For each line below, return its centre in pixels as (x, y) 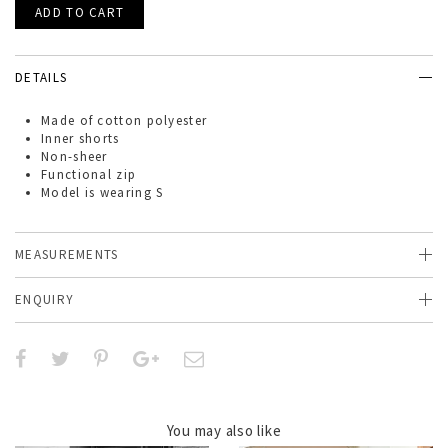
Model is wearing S (102, 192)
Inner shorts (82, 138)
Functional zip (91, 174)
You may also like (224, 430)
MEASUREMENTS (67, 254)
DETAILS (41, 77)
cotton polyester (152, 120)
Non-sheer (74, 156)
